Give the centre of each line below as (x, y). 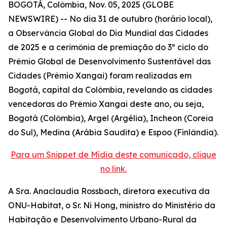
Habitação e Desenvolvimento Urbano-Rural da (102, 219)
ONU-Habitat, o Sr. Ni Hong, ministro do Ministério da (112, 205)
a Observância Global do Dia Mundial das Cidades (108, 33)
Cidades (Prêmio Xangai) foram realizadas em (100, 75)
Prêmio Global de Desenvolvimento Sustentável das (109, 61)
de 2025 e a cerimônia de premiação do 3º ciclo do (108, 47)
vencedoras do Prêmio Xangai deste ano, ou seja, (106, 104)
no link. (113, 169)
